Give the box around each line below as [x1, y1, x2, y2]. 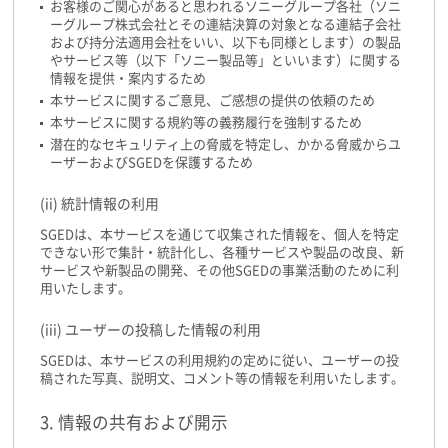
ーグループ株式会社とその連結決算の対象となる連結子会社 [50, 18, 401, 32]
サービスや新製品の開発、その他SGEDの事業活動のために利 [40, 264, 399, 278]
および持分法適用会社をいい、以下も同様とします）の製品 [50, 36, 401, 50]
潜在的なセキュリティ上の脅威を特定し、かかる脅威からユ [50, 138, 401, 152]
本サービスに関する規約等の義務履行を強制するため [50, 116, 362, 130]
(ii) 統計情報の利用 [40, 197, 159, 212]
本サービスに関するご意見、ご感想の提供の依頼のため [50, 94, 375, 108]
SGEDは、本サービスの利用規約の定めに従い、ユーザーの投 [40, 354, 399, 368]
